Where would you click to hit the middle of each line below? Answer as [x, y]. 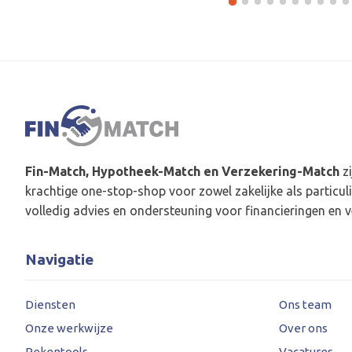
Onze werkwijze [69, 328]
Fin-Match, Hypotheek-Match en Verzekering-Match [182, 171]
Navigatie [59, 259]
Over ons [303, 328]
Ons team [305, 304]
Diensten [50, 304]
